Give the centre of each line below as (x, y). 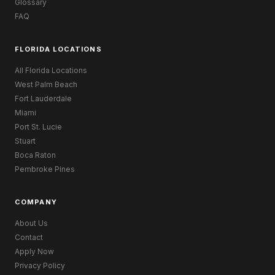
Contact (29, 237)
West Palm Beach (46, 84)
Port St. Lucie (38, 126)
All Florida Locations (51, 70)
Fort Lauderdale (43, 98)
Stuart (25, 141)
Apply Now (34, 251)
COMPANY (36, 202)
